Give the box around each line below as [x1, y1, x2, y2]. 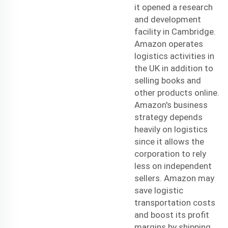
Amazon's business [134, 99, 208, 110]
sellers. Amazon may [134, 173, 214, 183]
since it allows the [134, 136, 204, 147]
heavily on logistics [134, 124, 208, 134]
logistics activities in [134, 50, 214, 61]
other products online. [134, 87, 219, 98]
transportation [134, 197, 191, 208]
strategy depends [134, 111, 203, 122]
